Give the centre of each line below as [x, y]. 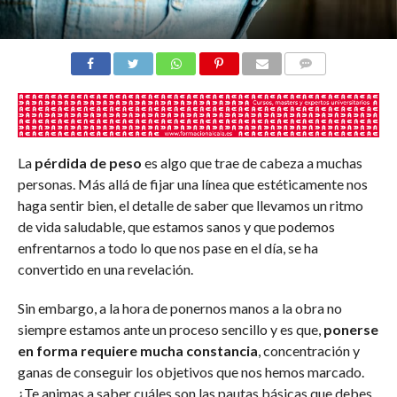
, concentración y [308, 351]
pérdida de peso [88, 163]
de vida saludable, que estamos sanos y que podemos [176, 227]
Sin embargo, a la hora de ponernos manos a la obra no [179, 308]
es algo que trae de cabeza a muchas [252, 163]
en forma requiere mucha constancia [137, 351]
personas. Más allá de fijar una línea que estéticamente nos [192, 184]
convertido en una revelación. [105, 269]
